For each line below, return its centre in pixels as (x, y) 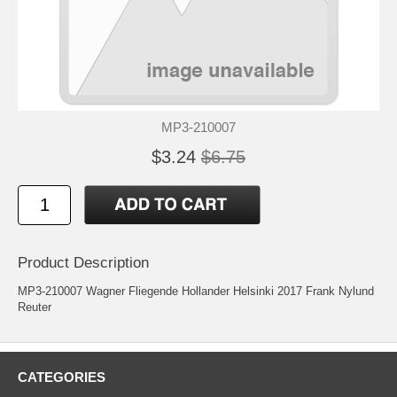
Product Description (83, 262)
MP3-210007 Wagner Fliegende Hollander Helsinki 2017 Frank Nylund (196, 291)
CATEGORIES (62, 377)
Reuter (35, 307)
